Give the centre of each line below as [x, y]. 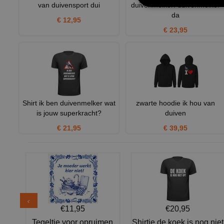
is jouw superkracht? [69, 113]
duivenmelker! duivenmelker [176, 5]
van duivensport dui [69, 5]
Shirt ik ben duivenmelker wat [69, 103]
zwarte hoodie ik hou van [176, 103]
